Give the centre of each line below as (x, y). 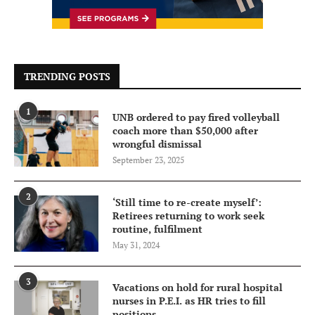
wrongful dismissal (157, 144)
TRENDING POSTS (67, 77)
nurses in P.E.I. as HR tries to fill (189, 301)
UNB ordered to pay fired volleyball (196, 117)
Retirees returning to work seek (188, 216)
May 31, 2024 (136, 245)
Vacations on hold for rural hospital (198, 288)
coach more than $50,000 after (185, 131)
